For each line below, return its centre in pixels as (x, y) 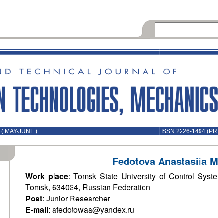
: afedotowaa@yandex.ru (91, 209)
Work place (47, 176)
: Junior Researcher (76, 198)
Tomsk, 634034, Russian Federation (88, 187)
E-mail (37, 209)
